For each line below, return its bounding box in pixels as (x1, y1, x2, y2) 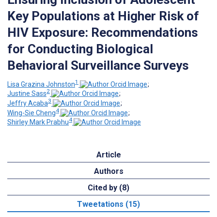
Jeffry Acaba (7, 99, 48, 107)
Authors (93, 167, 124, 176)
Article (96, 150, 121, 160)
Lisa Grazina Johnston (7, 80, 75, 88)
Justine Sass (7, 90, 46, 98)
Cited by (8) (88, 183, 129, 193)
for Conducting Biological (7, 41, 153, 56)
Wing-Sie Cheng (7, 108, 56, 117)
